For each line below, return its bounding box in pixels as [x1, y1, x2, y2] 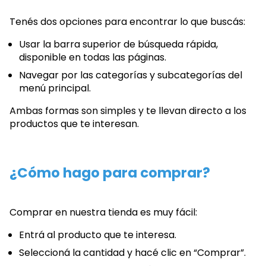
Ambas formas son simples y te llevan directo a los [9, 104, 246, 118]
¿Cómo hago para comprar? [9, 163, 210, 183]
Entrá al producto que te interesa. [19, 227, 176, 242]
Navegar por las [19, 68, 96, 83]
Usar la [19, 37, 53, 52]
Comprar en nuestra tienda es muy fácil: [9, 205, 197, 219]
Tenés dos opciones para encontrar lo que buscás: [9, 15, 245, 29]
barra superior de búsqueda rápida [53, 37, 216, 52]
